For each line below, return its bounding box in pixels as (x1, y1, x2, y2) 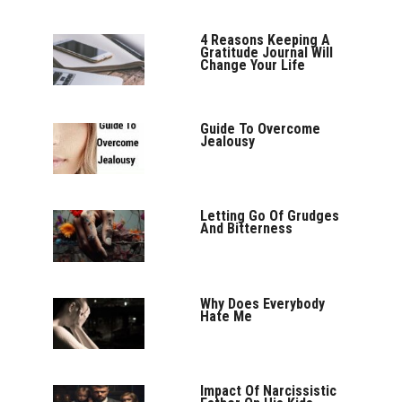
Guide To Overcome (200, 119, 321, 137)
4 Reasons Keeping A (200, 31, 331, 48)
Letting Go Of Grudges (200, 207, 340, 225)
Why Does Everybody (200, 294, 326, 312)
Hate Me (200, 307, 253, 325)
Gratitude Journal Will (200, 43, 334, 61)
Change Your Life (200, 56, 306, 74)
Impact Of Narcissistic (200, 381, 337, 399)
